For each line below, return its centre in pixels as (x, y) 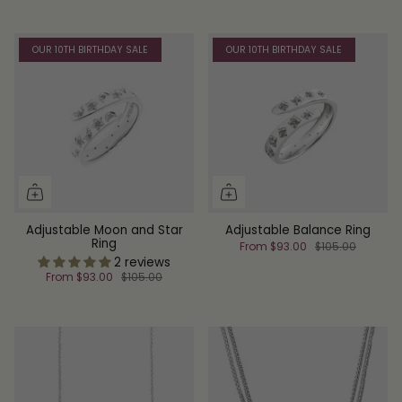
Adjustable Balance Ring (298, 230)
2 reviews (142, 262)
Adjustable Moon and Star (104, 230)
